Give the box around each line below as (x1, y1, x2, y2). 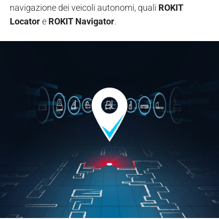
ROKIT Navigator (48, 16, 114, 27)
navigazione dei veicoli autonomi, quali (10, 2, 158, 13)
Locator (10, 16, 40, 27)
